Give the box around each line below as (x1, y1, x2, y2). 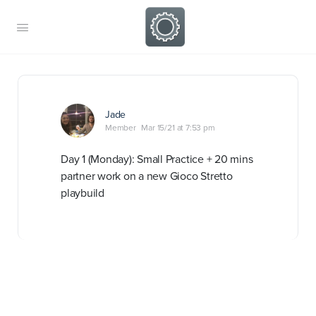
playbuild (61, 185, 104, 200)
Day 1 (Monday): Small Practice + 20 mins (61, 151, 253, 166)
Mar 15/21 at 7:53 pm (141, 121, 215, 133)
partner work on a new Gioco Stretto (61, 168, 233, 183)
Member (105, 121, 136, 133)
